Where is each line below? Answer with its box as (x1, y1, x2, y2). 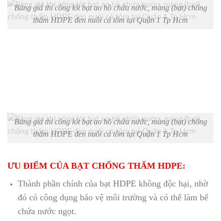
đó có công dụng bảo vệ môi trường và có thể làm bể (17, 192, 208, 203)
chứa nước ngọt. (17, 206, 76, 217)
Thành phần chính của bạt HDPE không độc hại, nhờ (17, 179, 208, 189)
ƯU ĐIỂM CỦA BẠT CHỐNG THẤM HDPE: (7, 161, 185, 171)
